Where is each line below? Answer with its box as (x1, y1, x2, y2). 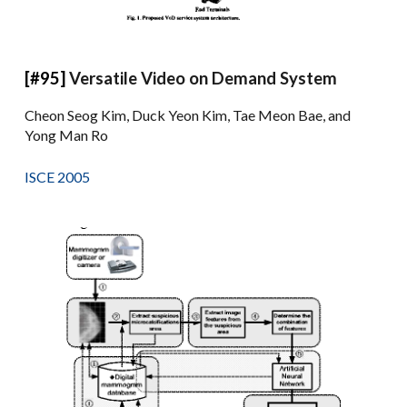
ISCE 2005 (25, 167, 91, 185)
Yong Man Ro (25, 125, 109, 144)
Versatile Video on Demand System (69, 67, 338, 88)
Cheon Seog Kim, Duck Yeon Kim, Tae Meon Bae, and (25, 105, 352, 124)
